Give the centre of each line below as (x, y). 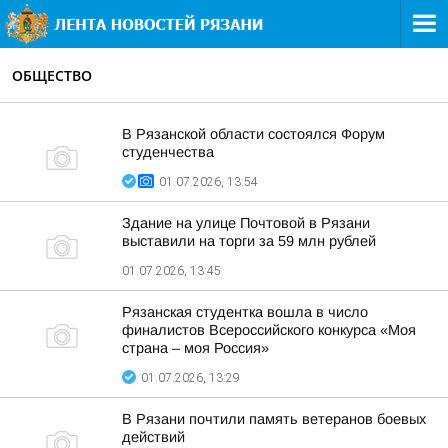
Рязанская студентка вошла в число (245, 312)
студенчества (168, 152)
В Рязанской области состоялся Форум (253, 134)
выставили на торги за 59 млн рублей (249, 241)
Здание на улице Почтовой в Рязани (246, 223)
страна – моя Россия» (195, 348)
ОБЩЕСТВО (52, 75)
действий (153, 437)
